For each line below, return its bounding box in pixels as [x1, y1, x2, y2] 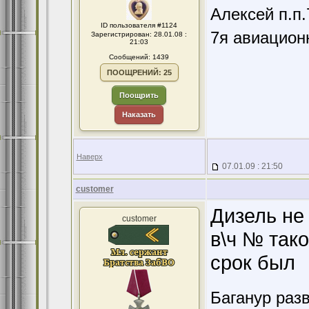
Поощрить [119, 91, 159, 99]
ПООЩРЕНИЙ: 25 [106, 68, 172, 77]
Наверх [76, 152, 103, 161]
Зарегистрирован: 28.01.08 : [91, 30, 187, 38]
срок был [210, 251, 295, 274]
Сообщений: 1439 [109, 53, 169, 61]
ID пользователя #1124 [101, 21, 177, 29]
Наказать [122, 110, 156, 119]
